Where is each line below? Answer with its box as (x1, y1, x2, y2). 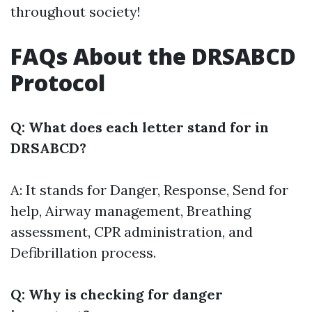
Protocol (10, 68, 105, 97)
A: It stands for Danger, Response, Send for (10, 181, 288, 198)
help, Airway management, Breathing (10, 202, 251, 219)
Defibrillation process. (10, 244, 156, 261)
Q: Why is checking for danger (10, 286, 223, 303)
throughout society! (10, 3, 141, 20)
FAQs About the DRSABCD (10, 41, 296, 71)
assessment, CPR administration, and (10, 223, 253, 240)
